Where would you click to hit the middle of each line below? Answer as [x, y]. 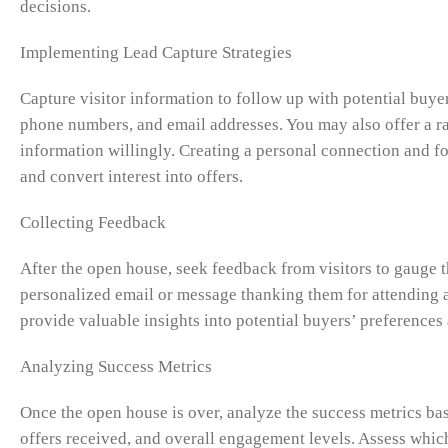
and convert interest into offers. [131, 177]
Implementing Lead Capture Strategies [156, 53]
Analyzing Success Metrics [116, 367]
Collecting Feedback [93, 223]
